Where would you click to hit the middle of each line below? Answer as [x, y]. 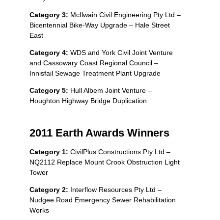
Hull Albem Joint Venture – [111, 90]
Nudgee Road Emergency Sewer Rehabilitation [103, 200]
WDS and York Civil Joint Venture [121, 52]
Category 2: [49, 189]
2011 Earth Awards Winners [99, 133]
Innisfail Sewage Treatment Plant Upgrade [95, 73]
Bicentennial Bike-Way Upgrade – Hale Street [100, 25]
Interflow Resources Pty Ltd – [115, 189]
